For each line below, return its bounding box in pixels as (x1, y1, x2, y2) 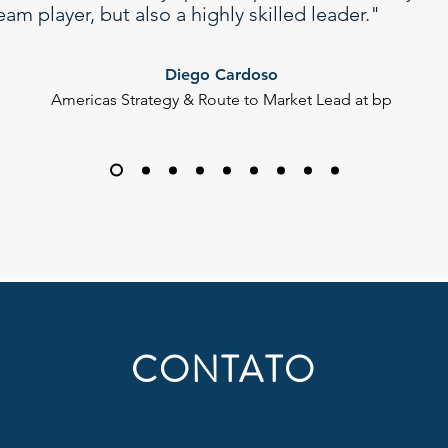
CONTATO (131, 344, 316, 396)
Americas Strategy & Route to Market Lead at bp (50, 90, 392, 109)
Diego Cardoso (164, 65, 278, 84)
